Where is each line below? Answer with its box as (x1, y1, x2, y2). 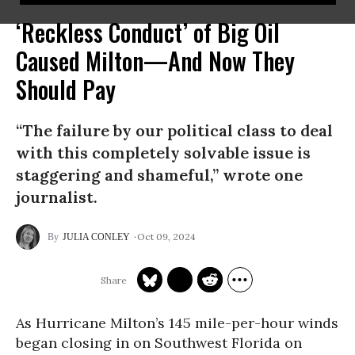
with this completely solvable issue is (16, 143, 311, 162)
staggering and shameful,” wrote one (16, 165, 303, 185)
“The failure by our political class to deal (16, 120, 333, 140)
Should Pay (16, 71, 116, 107)
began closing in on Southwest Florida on (16, 334, 302, 352)
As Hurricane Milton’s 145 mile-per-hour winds (16, 314, 338, 332)
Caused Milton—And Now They (16, 43, 295, 78)
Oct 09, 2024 (137, 230, 196, 242)
